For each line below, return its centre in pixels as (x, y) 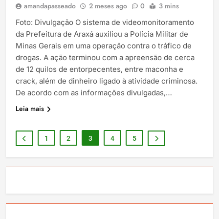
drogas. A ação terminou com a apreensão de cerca (105, 57)
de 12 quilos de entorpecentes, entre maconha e (99, 69)
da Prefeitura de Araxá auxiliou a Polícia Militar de (102, 34)
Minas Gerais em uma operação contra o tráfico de (104, 45)
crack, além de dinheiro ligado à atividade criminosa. (107, 81)
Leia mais (30, 108)
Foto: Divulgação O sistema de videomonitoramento (105, 22)
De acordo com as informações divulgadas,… (94, 92)
